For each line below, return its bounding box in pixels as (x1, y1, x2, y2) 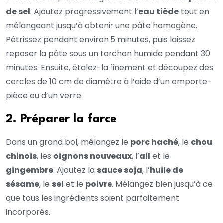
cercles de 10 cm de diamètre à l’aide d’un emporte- (6, 76, 212, 88)
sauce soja (97, 164, 142, 176)
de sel (6, 6, 30, 18)
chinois (6, 150, 37, 162)
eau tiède (138, 6, 179, 18)
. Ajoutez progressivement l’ (30, 6, 138, 18)
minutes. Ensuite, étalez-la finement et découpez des (6, 62, 213, 74)
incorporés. (6, 206, 50, 218)
